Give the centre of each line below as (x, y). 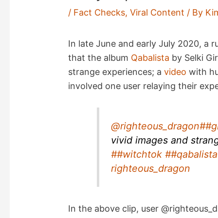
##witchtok (137, 154)
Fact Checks (100, 13)
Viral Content (157, 13)
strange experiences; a (116, 72)
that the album (100, 58)
